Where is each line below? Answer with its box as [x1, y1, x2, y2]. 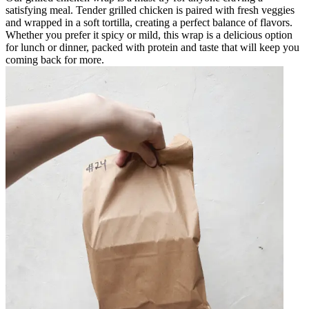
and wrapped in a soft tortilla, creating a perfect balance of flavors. [6, 16, 292, 28]
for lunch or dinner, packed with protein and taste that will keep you [6, 41, 299, 53]
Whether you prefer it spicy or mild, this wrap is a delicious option [6, 28, 292, 41]
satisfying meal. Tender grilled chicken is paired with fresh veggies [6, 3, 295, 16]
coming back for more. [6, 53, 104, 66]
